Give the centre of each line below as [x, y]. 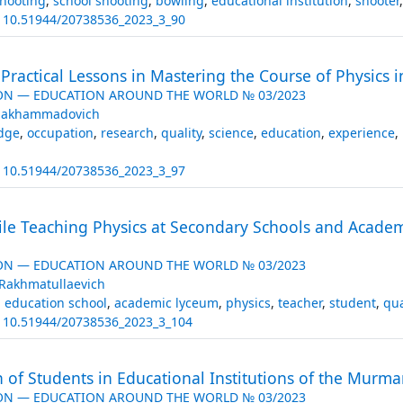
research [127, 132]
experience [361, 132]
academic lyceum [166, 302]
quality [181, 132]
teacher [300, 302]
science [231, 132]
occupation [60, 132]
